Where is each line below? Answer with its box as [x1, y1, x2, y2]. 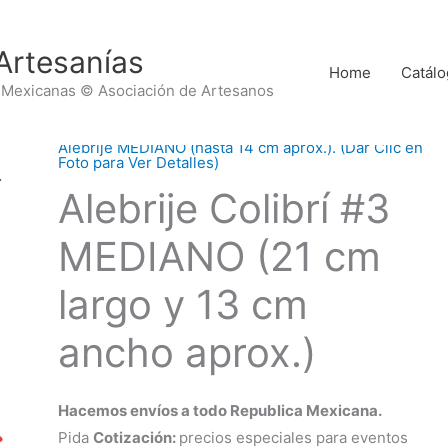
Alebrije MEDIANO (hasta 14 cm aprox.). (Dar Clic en [57, 138, 423, 157]
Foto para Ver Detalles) [57, 153, 219, 172]
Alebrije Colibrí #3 [57, 184, 390, 233]
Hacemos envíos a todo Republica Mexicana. [57, 401, 382, 420]
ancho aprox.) [57, 328, 316, 377]
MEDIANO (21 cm [57, 232, 381, 281]
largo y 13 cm [57, 280, 308, 329]
